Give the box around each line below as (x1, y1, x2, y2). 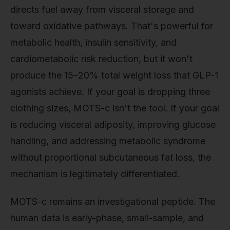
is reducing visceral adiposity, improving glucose (10, 119, 216, 130)
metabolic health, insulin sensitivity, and (10, 37, 177, 48)
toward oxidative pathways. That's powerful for (10, 21, 213, 32)
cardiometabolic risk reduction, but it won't (10, 53, 193, 65)
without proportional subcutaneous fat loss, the (10, 152, 211, 163)
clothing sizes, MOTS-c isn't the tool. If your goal (10, 103, 219, 114)
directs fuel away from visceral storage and (10, 4, 194, 15)
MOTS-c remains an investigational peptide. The (10, 196, 215, 207)
